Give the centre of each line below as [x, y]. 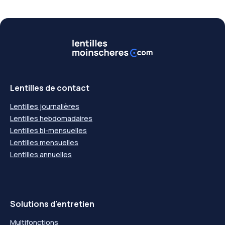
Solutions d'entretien [52, 204]
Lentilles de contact [50, 88]
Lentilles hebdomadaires [51, 118]
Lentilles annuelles [41, 154]
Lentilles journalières [45, 106]
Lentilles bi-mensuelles [48, 130]
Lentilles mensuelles [44, 142]
